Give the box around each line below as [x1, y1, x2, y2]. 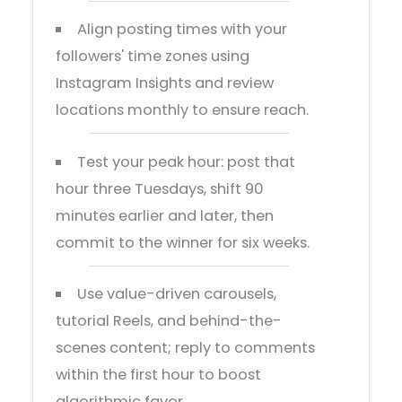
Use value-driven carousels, [76, 284, 276, 305]
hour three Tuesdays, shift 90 [56, 178, 265, 199]
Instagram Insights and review [56, 73, 275, 94]
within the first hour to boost [56, 364, 262, 386]
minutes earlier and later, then [56, 205, 275, 226]
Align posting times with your [76, 19, 287, 40]
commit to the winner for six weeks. [56, 232, 310, 253]
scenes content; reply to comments [56, 337, 316, 359]
